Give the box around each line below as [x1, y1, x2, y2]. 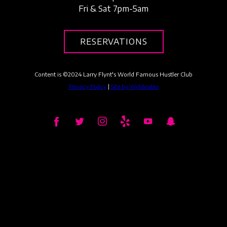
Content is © [34, 71, 68, 78]
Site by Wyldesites [110, 83, 159, 90]
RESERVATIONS [80, 36, 147, 47]
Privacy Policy [68, 83, 106, 90]
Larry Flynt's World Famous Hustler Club [82, 71, 193, 78]
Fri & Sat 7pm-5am [79, 4, 148, 14]
